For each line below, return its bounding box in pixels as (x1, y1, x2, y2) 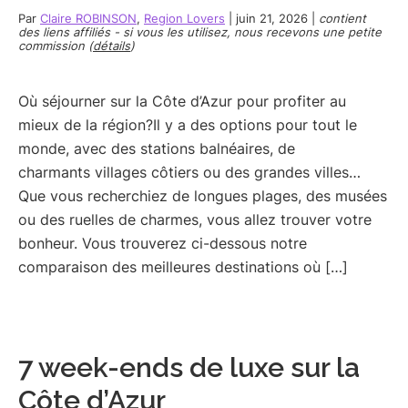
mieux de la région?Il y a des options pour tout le (18, 115, 357, 134)
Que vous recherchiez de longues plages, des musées (18, 186, 387, 205)
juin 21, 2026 (236, 10, 308, 25)
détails (93, 37, 130, 53)
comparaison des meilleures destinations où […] (18, 257, 348, 276)
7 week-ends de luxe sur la (18, 351, 360, 383)
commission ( (18, 37, 93, 53)
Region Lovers (144, 10, 225, 25)
